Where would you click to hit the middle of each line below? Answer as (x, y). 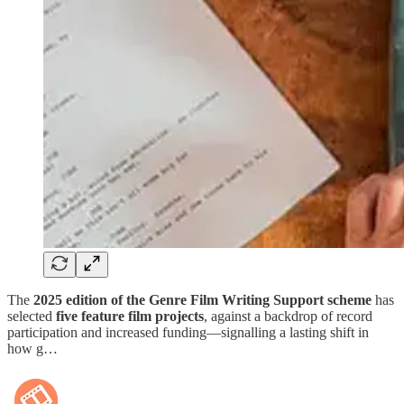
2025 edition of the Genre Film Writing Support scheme (202, 299)
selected (32, 316)
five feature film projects (130, 316)
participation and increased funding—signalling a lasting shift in (188, 332)
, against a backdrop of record (288, 316)
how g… (32, 348)
